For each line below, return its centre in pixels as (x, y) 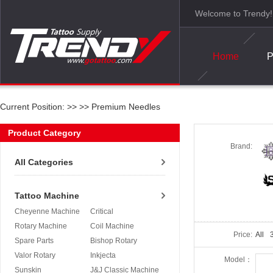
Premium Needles (125, 107)
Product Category (44, 133)
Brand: (241, 146)
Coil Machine (112, 226)
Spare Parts (34, 241)
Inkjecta (103, 255)
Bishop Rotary (113, 241)
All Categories (44, 162)
